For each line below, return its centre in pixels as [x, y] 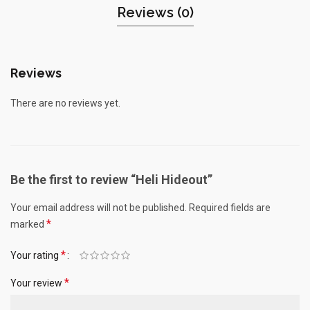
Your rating [36, 255]
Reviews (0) [155, 12]
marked [28, 224]
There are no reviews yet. [65, 103]
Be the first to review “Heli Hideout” [111, 180]
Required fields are [230, 208]
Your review [37, 283]
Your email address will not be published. [99, 208]
